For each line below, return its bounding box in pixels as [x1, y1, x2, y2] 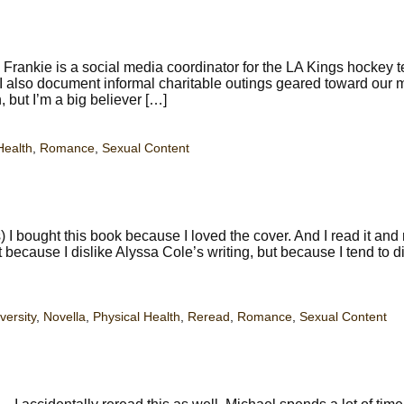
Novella [43, 310, 86, 325]
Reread [188, 310, 230, 325]
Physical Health [93, 310, 180, 325]
